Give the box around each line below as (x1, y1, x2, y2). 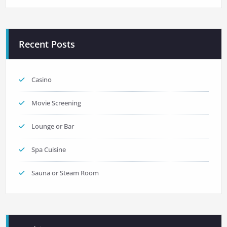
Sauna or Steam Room (31, 168, 99, 177)
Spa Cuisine (31, 144, 66, 154)
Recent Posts (18, 37, 75, 50)
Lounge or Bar (31, 121, 74, 131)
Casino (31, 74, 52, 84)
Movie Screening (31, 98, 81, 107)
